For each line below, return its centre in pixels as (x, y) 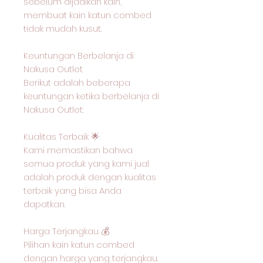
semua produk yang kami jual (86, 163)
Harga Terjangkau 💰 (66, 231)
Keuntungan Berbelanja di (79, 55)
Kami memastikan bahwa (78, 150)
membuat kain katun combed (87, 15)
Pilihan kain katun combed (79, 245)
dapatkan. (44, 204)
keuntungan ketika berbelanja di (91, 96)
